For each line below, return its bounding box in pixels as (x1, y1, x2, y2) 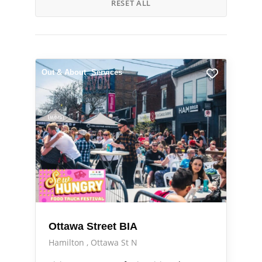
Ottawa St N (91, 236, 137, 248)
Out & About (42, 68, 86, 77)
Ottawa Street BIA (49, 220, 137, 232)
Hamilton (49, 236, 87, 248)
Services (91, 68, 122, 77)
